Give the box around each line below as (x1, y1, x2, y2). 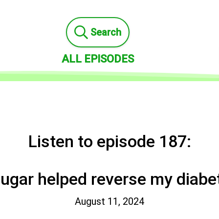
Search (90, 26, 121, 38)
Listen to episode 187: (28, 131, 191, 152)
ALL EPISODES (61, 53, 134, 65)
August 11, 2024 (75, 196, 144, 208)
